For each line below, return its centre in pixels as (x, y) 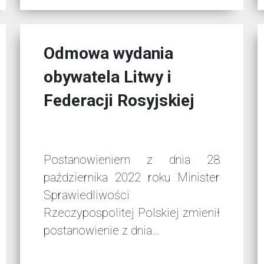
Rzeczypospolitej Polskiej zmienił (132, 213)
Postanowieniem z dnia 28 (132, 160)
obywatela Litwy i (108, 77)
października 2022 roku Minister (132, 178)
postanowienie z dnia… (102, 231)
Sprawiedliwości (87, 195)
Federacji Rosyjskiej (119, 101)
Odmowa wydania (109, 54)
